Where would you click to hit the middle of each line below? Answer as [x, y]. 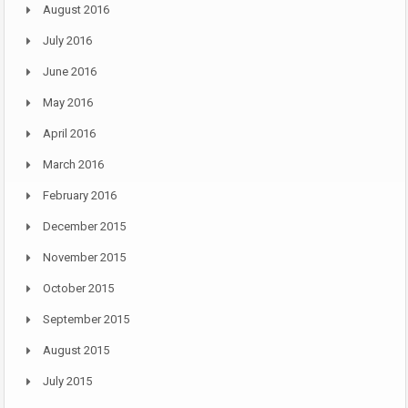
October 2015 [78, 289]
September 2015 [86, 320]
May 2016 [68, 103]
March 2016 [73, 165]
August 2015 [76, 351]
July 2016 [67, 41]
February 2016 [80, 196]
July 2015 [67, 382]
